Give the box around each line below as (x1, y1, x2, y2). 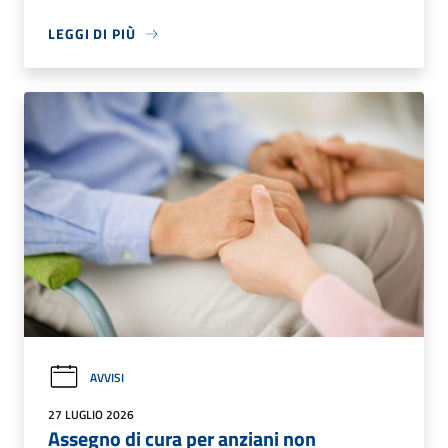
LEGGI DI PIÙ (48, 23, 136, 45)
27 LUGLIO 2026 (48, 405, 134, 425)
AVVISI (90, 368, 124, 388)
